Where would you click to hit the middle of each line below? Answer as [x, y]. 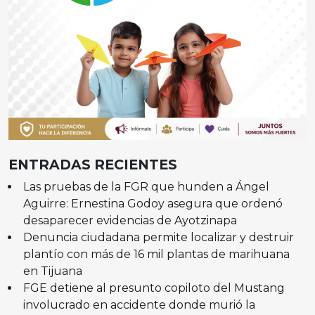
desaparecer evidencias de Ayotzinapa [130, 220]
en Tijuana [52, 271]
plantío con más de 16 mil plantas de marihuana [156, 254]
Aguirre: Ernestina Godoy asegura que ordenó [153, 203]
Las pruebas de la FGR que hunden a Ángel [146, 186]
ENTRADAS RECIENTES [93, 164]
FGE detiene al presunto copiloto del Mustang [154, 288]
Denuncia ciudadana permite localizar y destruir [158, 237]
